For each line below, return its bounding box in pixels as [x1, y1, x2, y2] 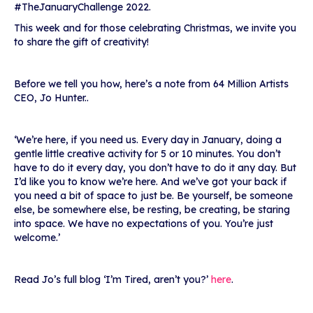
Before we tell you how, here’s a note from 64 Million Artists [14, 78, 289, 91]
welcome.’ [14, 231, 60, 245]
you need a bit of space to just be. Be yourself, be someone [14, 189, 293, 203]
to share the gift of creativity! [14, 36, 152, 49]
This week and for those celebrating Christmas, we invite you [14, 22, 296, 35]
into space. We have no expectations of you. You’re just [14, 217, 273, 231]
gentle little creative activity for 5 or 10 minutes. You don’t [14, 147, 281, 161]
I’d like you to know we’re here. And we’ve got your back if [14, 175, 286, 189]
